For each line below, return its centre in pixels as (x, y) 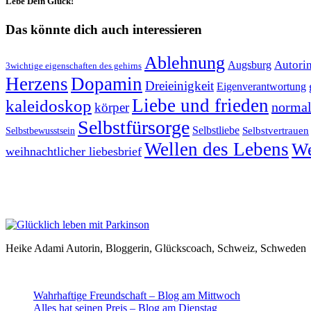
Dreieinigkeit (179, 85)
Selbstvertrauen (276, 130)
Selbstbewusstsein (40, 130)
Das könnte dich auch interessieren (104, 30)
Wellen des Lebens (217, 149)
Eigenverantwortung (261, 86)
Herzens (37, 84)
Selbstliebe (216, 130)
